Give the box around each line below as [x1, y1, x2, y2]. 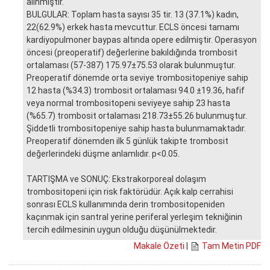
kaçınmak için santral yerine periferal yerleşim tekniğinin [27, 212, 242, 222]
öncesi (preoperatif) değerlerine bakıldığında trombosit [27, 47, 237, 57]
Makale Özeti [134, 240, 184, 251]
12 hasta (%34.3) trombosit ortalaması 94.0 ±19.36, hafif [27, 85, 245, 95]
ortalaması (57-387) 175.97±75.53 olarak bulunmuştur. [27, 60, 236, 70]
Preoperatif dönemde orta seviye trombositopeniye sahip [27, 72, 248, 83]
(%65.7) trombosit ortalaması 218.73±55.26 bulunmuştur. [27, 110, 247, 121]
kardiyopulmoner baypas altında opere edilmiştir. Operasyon [27, 34, 257, 45]
